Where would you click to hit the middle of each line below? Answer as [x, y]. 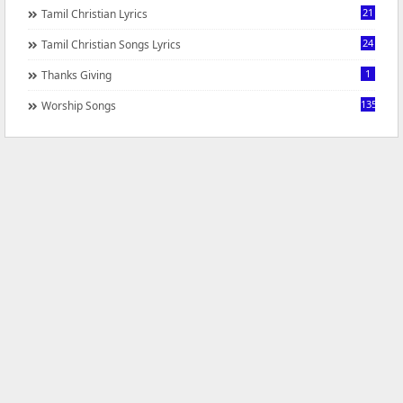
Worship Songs [79, 105]
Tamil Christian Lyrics [94, 13]
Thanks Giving [76, 75]
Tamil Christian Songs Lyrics [111, 44]
